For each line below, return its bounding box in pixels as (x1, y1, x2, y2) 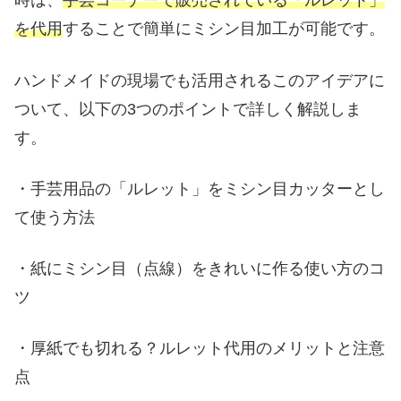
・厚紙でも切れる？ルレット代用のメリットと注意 (14, 339, 385, 358)
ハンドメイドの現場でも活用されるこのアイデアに (14, 71, 385, 90)
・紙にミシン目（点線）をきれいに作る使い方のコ (14, 259, 385, 277)
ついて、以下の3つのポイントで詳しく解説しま (14, 99, 362, 118)
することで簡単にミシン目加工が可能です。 (63, 20, 385, 38)
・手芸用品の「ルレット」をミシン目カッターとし (14, 179, 385, 198)
